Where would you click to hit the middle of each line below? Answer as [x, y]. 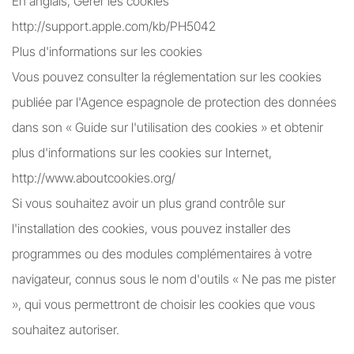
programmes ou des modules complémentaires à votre [162, 254]
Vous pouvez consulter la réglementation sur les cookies [167, 77]
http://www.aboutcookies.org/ [94, 178]
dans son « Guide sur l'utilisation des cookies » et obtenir [168, 127]
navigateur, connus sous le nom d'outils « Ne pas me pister [174, 279]
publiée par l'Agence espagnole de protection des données [174, 102]
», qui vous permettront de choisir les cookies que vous [164, 304]
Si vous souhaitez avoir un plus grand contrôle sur [149, 203]
